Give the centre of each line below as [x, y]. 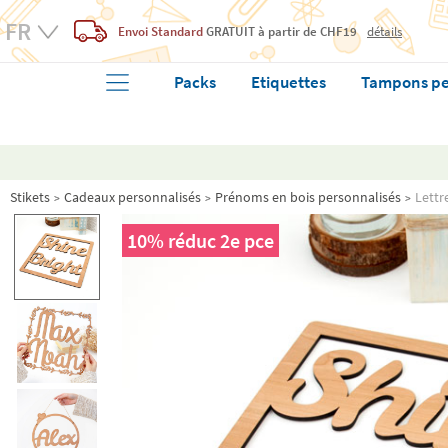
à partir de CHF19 [306, 31]
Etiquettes [289, 82]
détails [384, 30]
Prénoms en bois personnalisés [308, 197]
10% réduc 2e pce [200, 240]
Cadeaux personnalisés [132, 197]
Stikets [30, 197]
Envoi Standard [162, 31]
